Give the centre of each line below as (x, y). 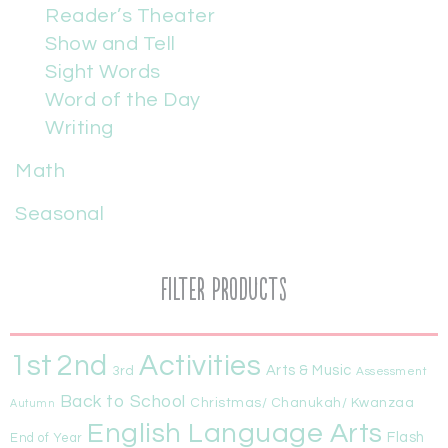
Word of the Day (123, 99)
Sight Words (103, 71)
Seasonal (59, 213)
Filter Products (224, 290)
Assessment (391, 370)
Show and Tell (110, 43)
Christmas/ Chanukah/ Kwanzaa (302, 402)
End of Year (46, 438)
